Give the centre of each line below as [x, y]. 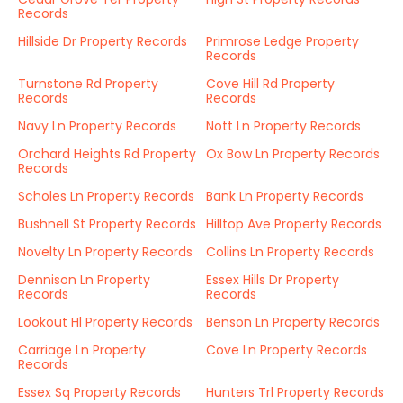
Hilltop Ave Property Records [294, 224]
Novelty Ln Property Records [105, 252]
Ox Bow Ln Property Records [293, 154]
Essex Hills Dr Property [273, 280]
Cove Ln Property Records [287, 350]
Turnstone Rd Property [88, 84]
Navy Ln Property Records [97, 126]
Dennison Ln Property [84, 280]
